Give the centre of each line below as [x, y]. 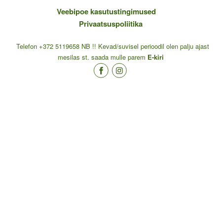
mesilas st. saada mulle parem [102, 57]
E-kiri [155, 57]
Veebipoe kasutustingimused [106, 11]
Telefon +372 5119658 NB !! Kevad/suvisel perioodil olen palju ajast [111, 46]
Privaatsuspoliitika [110, 24]
